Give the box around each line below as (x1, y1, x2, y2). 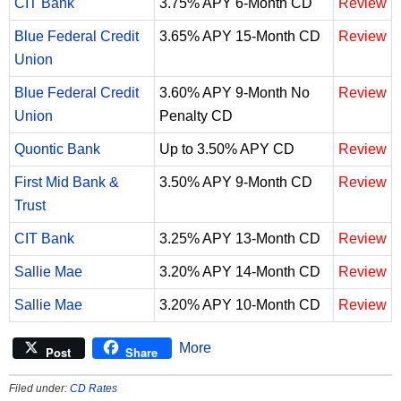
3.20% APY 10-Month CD (159, 296, 320, 312)
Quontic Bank (14, 141, 100, 157)
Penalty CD (159, 107, 233, 124)
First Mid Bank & (14, 174, 119, 190)
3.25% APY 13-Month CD (159, 230, 320, 246)
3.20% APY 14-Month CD (159, 263, 320, 279)
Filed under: (9, 381, 70, 395)
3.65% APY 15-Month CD (159, 28, 320, 44)
